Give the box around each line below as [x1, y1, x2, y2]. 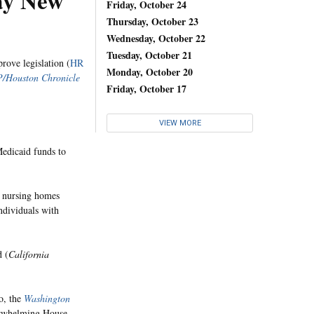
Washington [24, 292, 70, 305]
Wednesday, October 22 [107, 30, 205, 46]
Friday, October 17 [107, 81, 186, 96]
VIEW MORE [158, 118, 201, 128]
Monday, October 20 [107, 64, 193, 79]
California [8, 247, 49, 261]
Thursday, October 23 [107, 13, 198, 29]
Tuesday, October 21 [107, 47, 192, 62]
